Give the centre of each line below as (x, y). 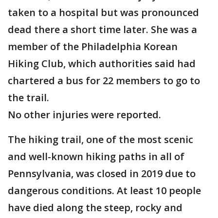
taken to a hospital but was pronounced (103, 13)
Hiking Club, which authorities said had (102, 64)
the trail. (28, 98)
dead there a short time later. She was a (102, 30)
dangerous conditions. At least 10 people (104, 191)
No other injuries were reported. (84, 115)
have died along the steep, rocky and (95, 208)
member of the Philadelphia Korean (93, 47)
